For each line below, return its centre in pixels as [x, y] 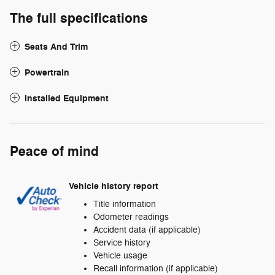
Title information [125, 204]
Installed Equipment [67, 99]
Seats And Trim [56, 47]
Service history [122, 243]
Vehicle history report [114, 186]
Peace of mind [54, 152]
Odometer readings [131, 217]
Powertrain [47, 73]
